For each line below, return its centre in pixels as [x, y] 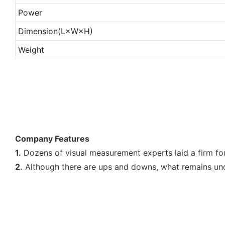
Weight [31, 49]
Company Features [52, 138]
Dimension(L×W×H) [55, 31]
